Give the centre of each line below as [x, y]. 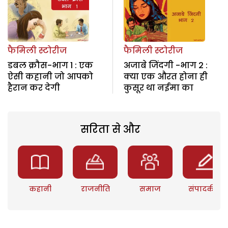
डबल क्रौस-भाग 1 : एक [50, 65]
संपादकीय [205, 189]
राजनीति [95, 189]
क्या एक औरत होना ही [165, 76]
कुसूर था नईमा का [158, 88]
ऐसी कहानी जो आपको [50, 76]
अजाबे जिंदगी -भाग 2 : [165, 65]
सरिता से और [110, 129]
